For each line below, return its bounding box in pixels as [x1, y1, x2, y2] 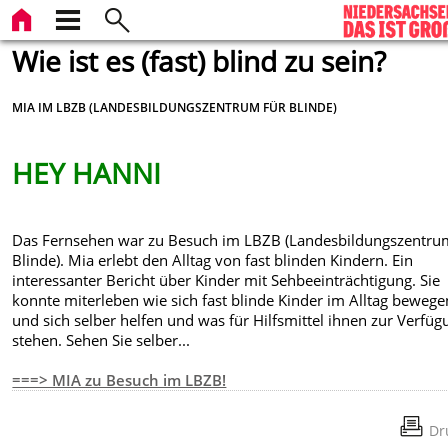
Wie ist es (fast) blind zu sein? [12, 42, 387, 80]
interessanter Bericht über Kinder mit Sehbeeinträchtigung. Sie [12, 270, 441, 291]
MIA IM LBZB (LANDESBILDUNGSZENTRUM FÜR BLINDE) [12, 98, 338, 115]
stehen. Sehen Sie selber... [12, 330, 191, 351]
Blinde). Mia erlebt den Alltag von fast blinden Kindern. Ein [12, 250, 414, 271]
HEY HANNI [12, 153, 162, 192]
